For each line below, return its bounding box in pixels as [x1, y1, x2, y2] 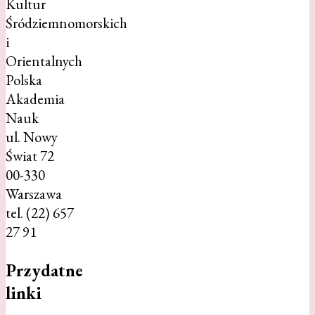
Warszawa [6, 184, 62, 204]
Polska [6, 70, 42, 90]
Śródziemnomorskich [6, 13, 127, 33]
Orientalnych [6, 51, 82, 71]
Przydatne [6, 258, 83, 281]
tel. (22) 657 [6, 203, 74, 223]
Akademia [6, 89, 65, 109]
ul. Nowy [6, 127, 58, 147]
